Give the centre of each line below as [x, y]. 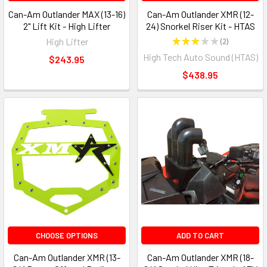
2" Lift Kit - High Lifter [67, 26]
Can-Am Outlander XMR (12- [200, 14]
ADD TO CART [200, 236]
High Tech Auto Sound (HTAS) [200, 57]
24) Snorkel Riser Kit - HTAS [200, 26]
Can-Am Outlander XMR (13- [67, 257]
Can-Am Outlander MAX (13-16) [67, 14]
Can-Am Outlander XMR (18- [200, 257]
